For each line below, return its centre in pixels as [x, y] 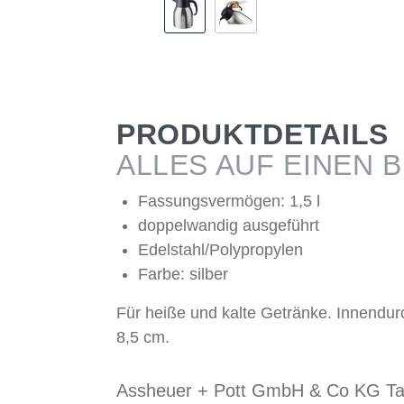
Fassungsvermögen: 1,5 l [229, 202]
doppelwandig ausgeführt [228, 226]
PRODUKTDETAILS [252, 135]
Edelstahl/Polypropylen [220, 250]
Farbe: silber [183, 275]
